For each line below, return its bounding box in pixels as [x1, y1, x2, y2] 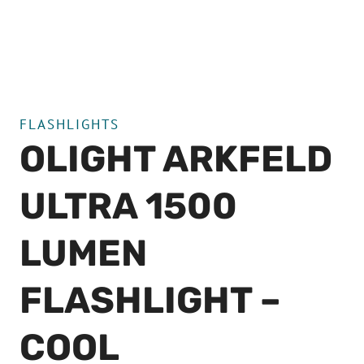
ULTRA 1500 [19, 184, 237, 227]
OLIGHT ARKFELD [19, 137, 332, 180]
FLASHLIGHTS [19, 115, 119, 133]
